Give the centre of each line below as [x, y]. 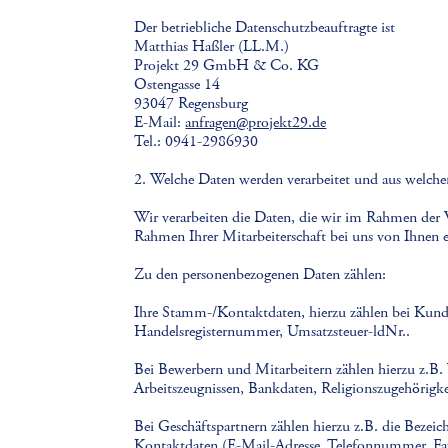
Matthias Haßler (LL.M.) [212, 46]
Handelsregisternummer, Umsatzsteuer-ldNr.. [272, 331]
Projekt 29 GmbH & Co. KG [227, 65]
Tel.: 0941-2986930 [196, 141]
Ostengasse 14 [177, 84]
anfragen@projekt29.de [256, 122]
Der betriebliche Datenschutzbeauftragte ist [265, 27]
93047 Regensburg [191, 103]
